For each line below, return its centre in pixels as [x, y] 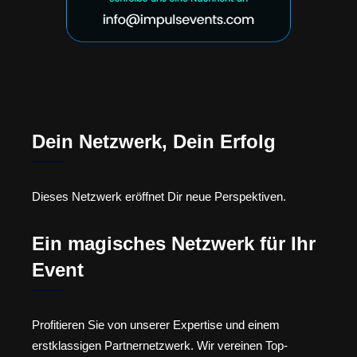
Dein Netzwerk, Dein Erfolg [154, 142]
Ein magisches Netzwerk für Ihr [174, 243]
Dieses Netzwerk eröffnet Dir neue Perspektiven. [159, 197]
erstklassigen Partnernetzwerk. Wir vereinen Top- [160, 345]
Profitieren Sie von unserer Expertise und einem [156, 324]
